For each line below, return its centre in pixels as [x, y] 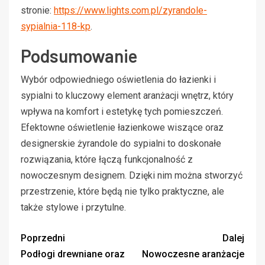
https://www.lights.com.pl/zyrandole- [130, 10]
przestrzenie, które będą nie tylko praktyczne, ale [122, 191]
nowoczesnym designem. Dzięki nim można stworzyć [132, 175]
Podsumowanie [79, 55]
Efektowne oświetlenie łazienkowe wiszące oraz [122, 127]
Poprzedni [43, 238]
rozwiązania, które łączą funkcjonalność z [107, 159]
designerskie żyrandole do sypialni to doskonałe [121, 143]
